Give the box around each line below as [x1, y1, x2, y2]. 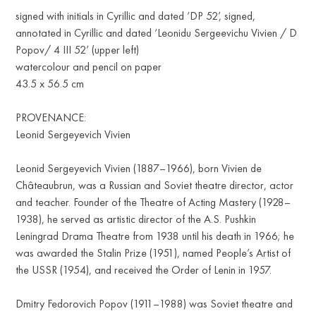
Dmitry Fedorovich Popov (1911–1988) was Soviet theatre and [16, 296, 293, 310]
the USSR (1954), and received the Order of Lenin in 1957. [16, 262, 272, 276]
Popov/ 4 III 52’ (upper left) [16, 42, 140, 56]
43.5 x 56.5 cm [16, 76, 85, 90]
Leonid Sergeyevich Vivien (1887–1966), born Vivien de [16, 161, 262, 175]
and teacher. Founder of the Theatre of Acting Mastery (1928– [16, 195, 291, 209]
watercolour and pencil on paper [16, 59, 162, 73]
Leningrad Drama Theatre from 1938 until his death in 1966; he [16, 229, 295, 243]
